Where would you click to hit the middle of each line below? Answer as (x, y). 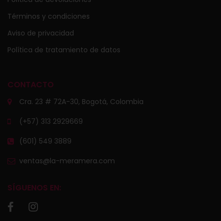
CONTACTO (31, 85)
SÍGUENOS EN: (34, 188)
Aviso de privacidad (41, 33)
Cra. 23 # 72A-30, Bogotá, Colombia (81, 102)
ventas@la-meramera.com (67, 161)
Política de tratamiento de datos (64, 50)
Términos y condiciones (49, 17)
